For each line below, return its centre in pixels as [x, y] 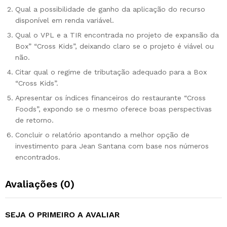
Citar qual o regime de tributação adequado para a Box [111, 72]
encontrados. [38, 157]
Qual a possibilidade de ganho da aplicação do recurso [110, 9]
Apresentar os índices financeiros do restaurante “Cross [110, 98]
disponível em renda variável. [65, 20]
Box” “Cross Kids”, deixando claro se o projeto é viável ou [115, 46]
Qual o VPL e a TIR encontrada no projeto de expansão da [117, 35]
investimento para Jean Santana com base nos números [112, 146]
